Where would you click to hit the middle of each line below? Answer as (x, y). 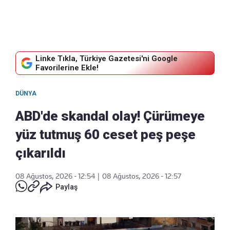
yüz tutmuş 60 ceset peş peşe (106, 135)
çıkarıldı (41, 153)
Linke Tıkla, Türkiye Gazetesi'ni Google (107, 59)
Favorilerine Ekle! (67, 68)
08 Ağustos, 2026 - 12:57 (142, 176)
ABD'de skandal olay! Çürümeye (110, 116)
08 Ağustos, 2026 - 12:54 (55, 176)
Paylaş (66, 187)
